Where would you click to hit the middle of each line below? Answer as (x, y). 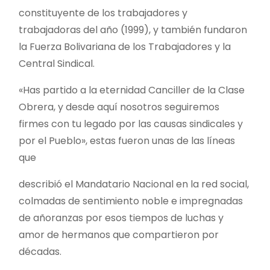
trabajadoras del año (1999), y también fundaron (133, 30)
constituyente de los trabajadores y (103, 13)
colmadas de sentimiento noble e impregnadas (131, 201)
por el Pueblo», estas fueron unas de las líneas (127, 140)
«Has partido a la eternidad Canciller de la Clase (132, 90)
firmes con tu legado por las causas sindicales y (131, 124)
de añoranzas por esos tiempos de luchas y (121, 218)
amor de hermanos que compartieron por (119, 234)
